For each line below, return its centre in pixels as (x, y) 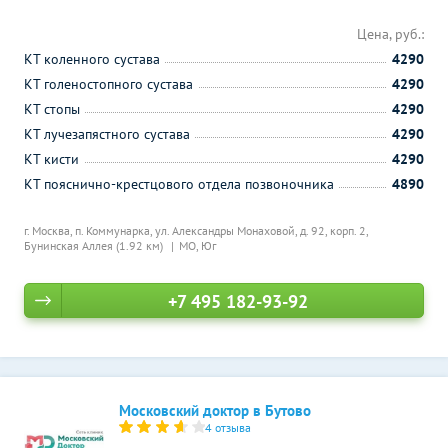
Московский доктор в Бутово (215, 410)
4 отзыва (228, 427)
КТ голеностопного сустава (108, 84)
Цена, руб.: (390, 34)
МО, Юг (197, 245)
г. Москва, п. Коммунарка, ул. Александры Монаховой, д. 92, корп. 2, (196, 230)
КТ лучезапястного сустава (107, 134)
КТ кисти (51, 159)
